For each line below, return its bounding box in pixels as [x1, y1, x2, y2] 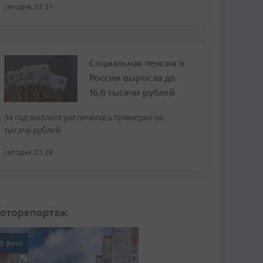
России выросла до [89, 71, 176, 83]
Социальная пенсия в [89, 56, 184, 69]
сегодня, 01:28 [4, 149, 53, 156]
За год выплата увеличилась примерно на [4, 113, 163, 122]
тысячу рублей [4, 126, 60, 135]
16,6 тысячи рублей [89, 86, 175, 98]
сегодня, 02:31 [4, 3, 53, 11]
